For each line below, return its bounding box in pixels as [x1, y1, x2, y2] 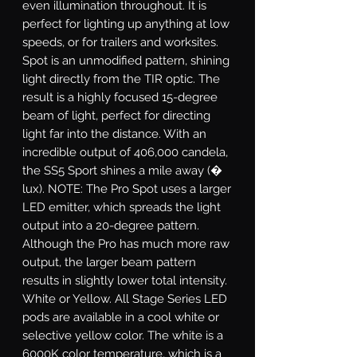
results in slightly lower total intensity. [22, 273, 227, 288]
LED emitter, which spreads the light [22, 199, 221, 214]
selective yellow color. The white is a [22, 328, 223, 343]
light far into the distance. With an [22, 126, 206, 141]
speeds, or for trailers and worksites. [22, 34, 218, 49]
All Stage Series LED [112, 291, 227, 306]
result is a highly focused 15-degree [22, 89, 218, 104]
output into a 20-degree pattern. [22, 218, 199, 233]
